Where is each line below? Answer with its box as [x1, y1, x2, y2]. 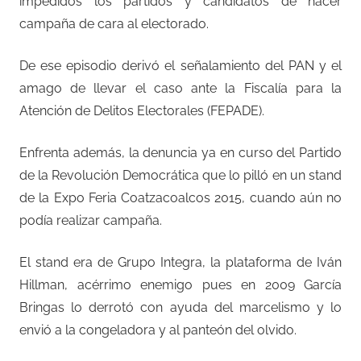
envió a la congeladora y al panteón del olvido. [19, 322, 297, 338]
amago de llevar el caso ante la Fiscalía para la [19, 80, 342, 96]
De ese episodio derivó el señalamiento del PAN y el [19, 57, 342, 73]
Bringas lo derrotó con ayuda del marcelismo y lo [19, 299, 342, 315]
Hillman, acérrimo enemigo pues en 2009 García [19, 276, 342, 293]
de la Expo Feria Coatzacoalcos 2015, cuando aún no [19, 189, 342, 205]
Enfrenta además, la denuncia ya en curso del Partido [19, 144, 342, 160]
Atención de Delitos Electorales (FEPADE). [19, 102, 264, 118]
